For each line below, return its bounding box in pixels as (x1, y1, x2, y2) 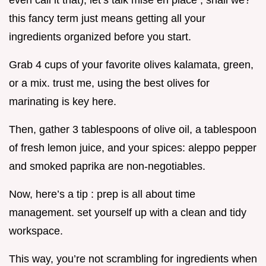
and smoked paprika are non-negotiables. (9, 160, 205, 173)
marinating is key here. (9, 96, 116, 108)
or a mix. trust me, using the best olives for (9, 77, 210, 90)
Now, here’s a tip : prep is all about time (9, 188, 195, 201)
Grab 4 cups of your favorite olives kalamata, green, (9, 59, 254, 71)
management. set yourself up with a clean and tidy (9, 207, 246, 219)
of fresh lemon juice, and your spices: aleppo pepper (9, 142, 256, 154)
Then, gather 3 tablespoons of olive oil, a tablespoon (9, 123, 256, 136)
